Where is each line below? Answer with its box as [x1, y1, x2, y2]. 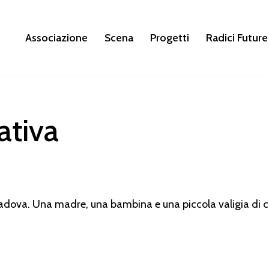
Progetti [150, 31, 189, 44]
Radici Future [206, 31, 268, 44]
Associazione [25, 31, 88, 44]
